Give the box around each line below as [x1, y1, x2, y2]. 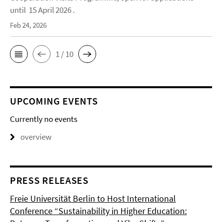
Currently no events [10, 113, 77, 125]
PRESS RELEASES [10, 174, 89, 187]
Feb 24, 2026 [10, 20, 47, 30]
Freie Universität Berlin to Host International [10, 193, 176, 205]
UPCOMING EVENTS [10, 95, 98, 108]
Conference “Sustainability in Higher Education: [10, 205, 187, 217]
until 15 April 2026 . [10, 4, 75, 16]
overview [20, 131, 52, 143]
